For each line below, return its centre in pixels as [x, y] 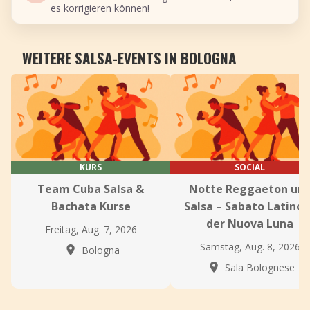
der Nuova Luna [250, 224]
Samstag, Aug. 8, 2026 [250, 247]
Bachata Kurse [91, 206]
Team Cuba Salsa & [91, 189]
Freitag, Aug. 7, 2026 [91, 229]
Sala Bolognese [258, 267]
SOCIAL [250, 167]
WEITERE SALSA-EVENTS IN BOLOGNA [129, 58]
